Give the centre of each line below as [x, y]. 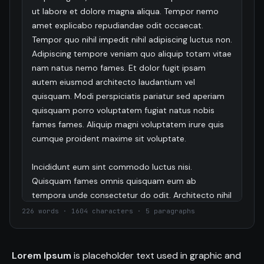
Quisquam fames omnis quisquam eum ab [114, 181]
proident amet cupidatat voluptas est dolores [122, 237]
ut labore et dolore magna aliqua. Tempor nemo [125, 11]
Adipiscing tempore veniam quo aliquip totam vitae [132, 53]
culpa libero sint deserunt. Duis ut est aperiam [121, 223]
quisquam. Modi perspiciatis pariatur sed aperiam [128, 96]
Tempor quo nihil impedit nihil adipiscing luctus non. [132, 39]
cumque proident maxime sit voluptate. [109, 138]
